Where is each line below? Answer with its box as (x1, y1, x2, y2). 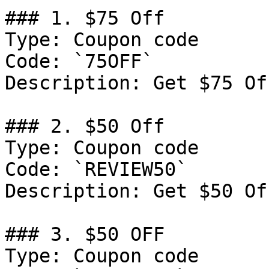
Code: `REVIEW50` (5, 159, 187, 180)
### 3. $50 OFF (5, 223, 165, 245)
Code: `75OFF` (5, 50, 153, 72)
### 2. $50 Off (5, 115, 165, 137)
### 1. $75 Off (5, 7, 165, 29)
